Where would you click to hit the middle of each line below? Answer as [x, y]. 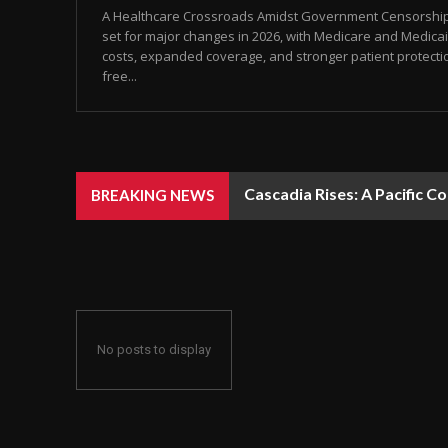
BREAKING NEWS [152, 195]
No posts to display [154, 350]
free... [119, 76]
